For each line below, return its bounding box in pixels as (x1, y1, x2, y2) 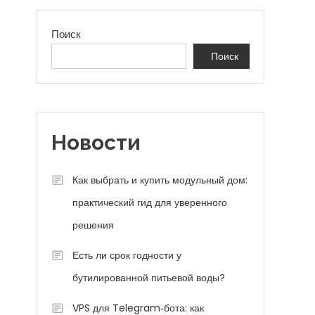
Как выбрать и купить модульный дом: (72, 173, 247, 187)
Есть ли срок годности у (72, 248, 181, 262)
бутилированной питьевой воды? (72, 271, 225, 285)
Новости (51, 130, 141, 155)
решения (72, 218, 114, 232)
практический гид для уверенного (72, 195, 227, 210)
